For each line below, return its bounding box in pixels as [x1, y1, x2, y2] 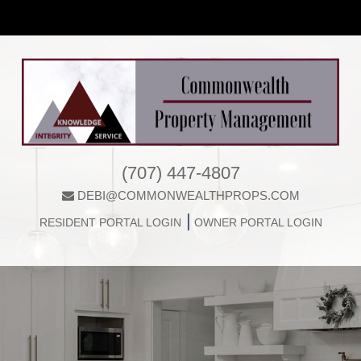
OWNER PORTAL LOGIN [190, 216, 322, 230]
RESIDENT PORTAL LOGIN [39, 216, 181, 230]
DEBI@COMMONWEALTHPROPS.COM [77, 189, 300, 203]
